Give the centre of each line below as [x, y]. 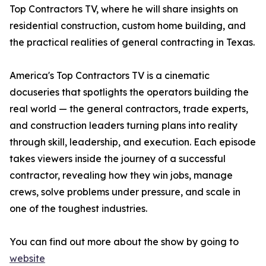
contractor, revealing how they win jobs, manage [121, 175]
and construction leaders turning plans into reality [123, 125]
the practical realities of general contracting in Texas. [132, 42]
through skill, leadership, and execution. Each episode [133, 142]
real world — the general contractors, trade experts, [129, 109]
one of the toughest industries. [78, 208]
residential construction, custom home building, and [128, 26]
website [27, 258]
